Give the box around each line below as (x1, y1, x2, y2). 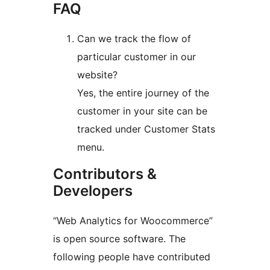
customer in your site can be (77, 105, 207, 118)
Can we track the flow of (77, 33, 191, 45)
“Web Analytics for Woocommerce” (53, 215, 213, 227)
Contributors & (53, 165, 157, 183)
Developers (53, 182, 133, 200)
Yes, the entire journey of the (77, 87, 209, 99)
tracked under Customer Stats (77, 123, 215, 136)
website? (77, 69, 118, 81)
